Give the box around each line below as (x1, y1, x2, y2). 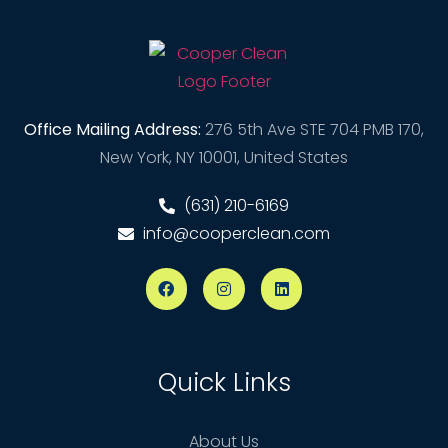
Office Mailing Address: (24, 117, 201, 141)
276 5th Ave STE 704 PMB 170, (205, 117, 424, 141)
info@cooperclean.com (143, 221, 330, 245)
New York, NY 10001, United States (100, 145, 348, 169)
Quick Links (157, 364, 291, 400)
